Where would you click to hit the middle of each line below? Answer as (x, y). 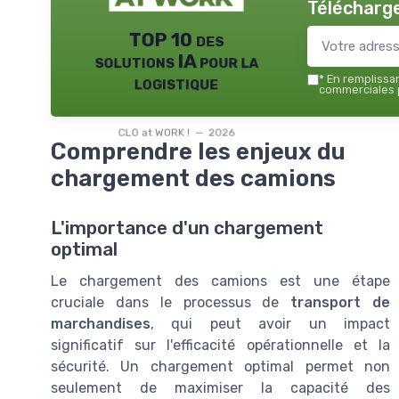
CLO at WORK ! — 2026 (176, 132)
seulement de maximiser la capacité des (220, 388)
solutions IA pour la (176, 61)
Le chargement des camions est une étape (220, 281)
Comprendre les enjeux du (198, 151)
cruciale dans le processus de (171, 303)
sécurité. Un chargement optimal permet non (220, 367)
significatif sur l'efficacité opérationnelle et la (220, 346)
